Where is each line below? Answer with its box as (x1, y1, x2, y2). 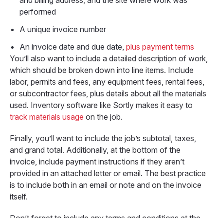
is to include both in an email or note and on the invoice (10, 180, 201, 190)
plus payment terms (126, 42, 194, 52)
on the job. (84, 112, 123, 122)
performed (19, 7, 56, 17)
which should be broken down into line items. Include (10, 65, 194, 75)
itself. (10, 192, 28, 202)
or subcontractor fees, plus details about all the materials (10, 89, 206, 99)
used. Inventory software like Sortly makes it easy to (10, 100, 193, 110)
